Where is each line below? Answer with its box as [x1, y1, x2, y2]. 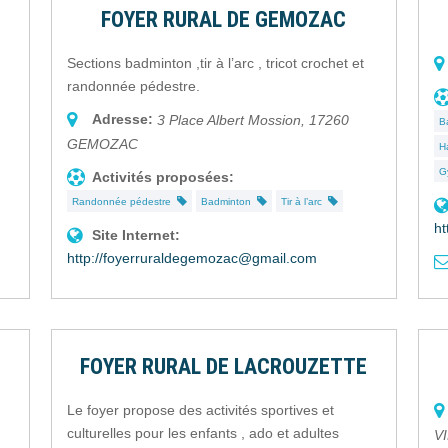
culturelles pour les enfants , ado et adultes [67, 425, 340, 442]
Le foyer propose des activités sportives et [67, 402, 335, 419]
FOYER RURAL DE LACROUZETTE [80, 354, 368, 380]
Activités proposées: [92, 169, 235, 186]
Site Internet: [92, 227, 181, 244]
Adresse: [92, 111, 154, 128]
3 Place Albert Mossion [157, 112, 302, 129]
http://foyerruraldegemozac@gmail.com [67, 250, 318, 267]
